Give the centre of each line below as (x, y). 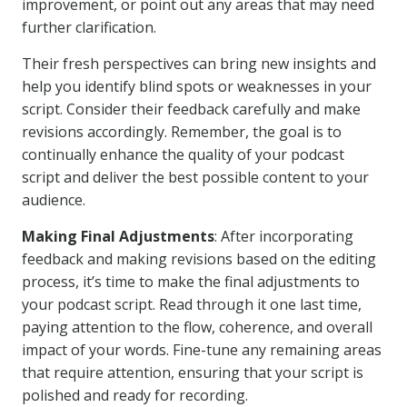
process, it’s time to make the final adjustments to (191, 282)
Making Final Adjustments (118, 236)
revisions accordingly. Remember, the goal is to (182, 132)
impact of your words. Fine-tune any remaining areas (202, 350)
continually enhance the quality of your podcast (183, 154)
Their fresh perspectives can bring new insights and (199, 64)
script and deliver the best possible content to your (195, 177)
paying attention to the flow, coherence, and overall (197, 327)
